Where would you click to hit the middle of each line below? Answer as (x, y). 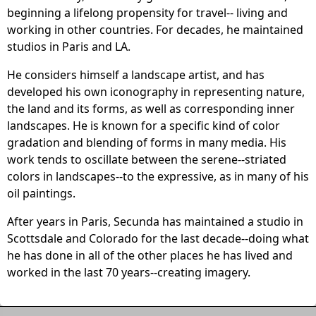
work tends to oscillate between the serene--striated (147, 160)
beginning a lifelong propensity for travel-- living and (147, 13)
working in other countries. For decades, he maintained (155, 30)
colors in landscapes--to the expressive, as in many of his (158, 177)
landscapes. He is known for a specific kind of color (144, 126)
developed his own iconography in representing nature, (156, 92)
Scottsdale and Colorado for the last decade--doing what (158, 239)
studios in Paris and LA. (69, 47)
